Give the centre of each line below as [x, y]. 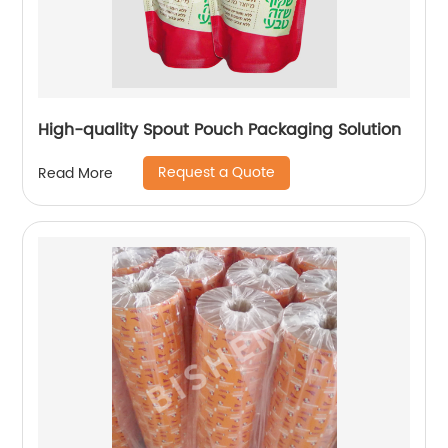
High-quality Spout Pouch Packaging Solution [220, 130]
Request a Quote [217, 173]
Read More [76, 173]
